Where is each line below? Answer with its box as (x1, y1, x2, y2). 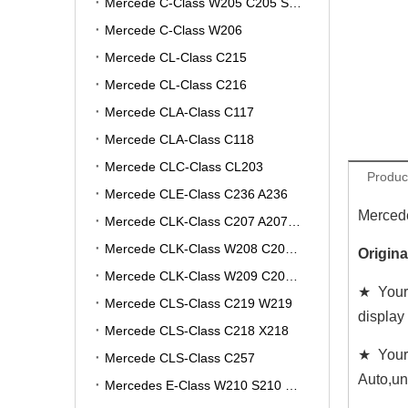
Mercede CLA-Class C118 (105, 132, 254, 147)
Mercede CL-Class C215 (105, 50, 247, 65)
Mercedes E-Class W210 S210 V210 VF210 (285, 378, 298, 393)
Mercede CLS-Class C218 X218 (105, 323, 289, 338)
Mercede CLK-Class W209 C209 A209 (285, 269, 298, 283)
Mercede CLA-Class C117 (105, 105, 254, 119)
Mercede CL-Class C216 (105, 77, 247, 92)
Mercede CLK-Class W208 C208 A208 (285, 241, 298, 256)
